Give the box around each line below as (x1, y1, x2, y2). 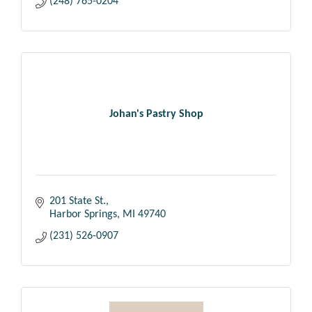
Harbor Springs (49, 209, 117, 221)
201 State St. (49, 196, 106, 208)
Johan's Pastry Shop (109, 108, 203, 120)
